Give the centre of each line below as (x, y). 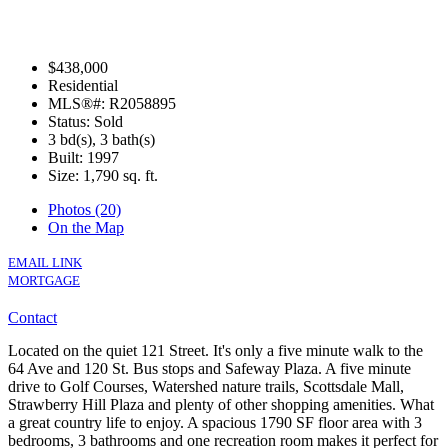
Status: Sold (85, 121)
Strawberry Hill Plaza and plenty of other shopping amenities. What (221, 404)
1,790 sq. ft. (120, 175)
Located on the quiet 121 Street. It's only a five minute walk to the (215, 350)
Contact (32, 317)
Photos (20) (84, 209)
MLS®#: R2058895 (112, 103)
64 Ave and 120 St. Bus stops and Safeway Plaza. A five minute (209, 368)
